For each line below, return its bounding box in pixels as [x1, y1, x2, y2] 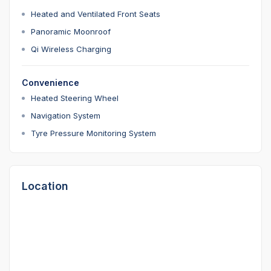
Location [22, 180, 68, 193]
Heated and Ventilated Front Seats [31, 9, 160, 19]
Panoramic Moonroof [31, 27, 111, 37]
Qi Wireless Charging [31, 44, 111, 54]
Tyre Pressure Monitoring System [31, 128, 156, 139]
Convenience [22, 77, 79, 88]
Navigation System [31, 111, 100, 121]
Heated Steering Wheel [31, 93, 119, 103]
